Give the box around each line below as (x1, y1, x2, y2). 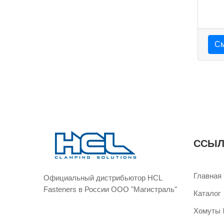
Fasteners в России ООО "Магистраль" (43, 185, 177, 193)
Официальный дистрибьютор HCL (43, 173, 162, 182)
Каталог (193, 188, 220, 198)
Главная (193, 171, 221, 180)
